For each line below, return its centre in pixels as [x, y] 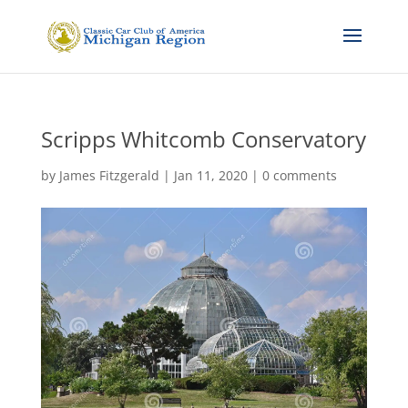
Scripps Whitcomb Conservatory [203, 139]
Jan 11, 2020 [210, 175]
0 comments [299, 175]
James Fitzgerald [109, 175]
